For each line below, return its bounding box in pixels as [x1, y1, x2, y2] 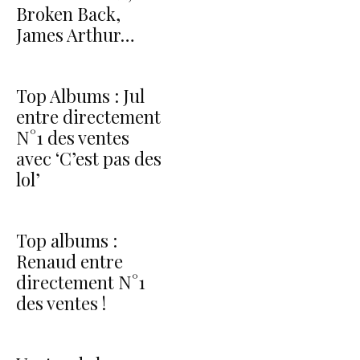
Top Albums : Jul [16, 83, 145, 108]
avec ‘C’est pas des [16, 145, 162, 170]
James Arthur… [16, 22, 135, 47]
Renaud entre [16, 248, 123, 273]
